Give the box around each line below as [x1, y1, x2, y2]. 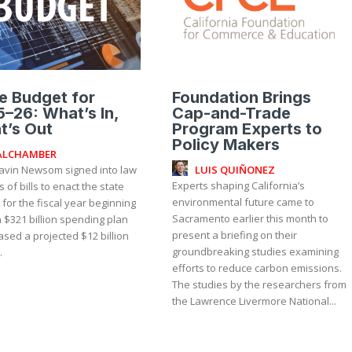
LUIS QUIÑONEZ [195, 162, 276, 177]
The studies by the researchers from [172, 277, 347, 292]
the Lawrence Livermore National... [172, 294, 337, 309]
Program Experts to [172, 119, 323, 139]
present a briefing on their [172, 228, 298, 243]
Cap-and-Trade [172, 104, 291, 123]
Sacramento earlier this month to [172, 211, 329, 226]
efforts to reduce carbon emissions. [172, 261, 343, 276]
